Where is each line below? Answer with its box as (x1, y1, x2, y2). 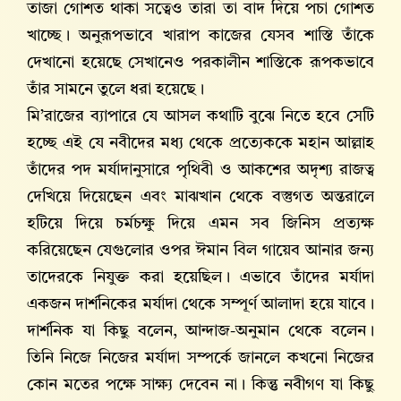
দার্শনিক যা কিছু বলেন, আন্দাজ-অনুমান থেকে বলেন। (27, 323, 374, 340)
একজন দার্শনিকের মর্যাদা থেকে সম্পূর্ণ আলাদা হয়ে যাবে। (27, 296, 374, 313)
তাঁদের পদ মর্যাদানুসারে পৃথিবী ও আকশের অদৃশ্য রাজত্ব (27, 162, 374, 179)
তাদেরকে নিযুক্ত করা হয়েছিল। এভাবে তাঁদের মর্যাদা (27, 269, 374, 286)
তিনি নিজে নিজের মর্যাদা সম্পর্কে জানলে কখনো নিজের (27, 350, 374, 367)
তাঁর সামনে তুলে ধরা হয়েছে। (27, 81, 204, 98)
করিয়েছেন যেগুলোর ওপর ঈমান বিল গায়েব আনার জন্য (27, 243, 374, 260)
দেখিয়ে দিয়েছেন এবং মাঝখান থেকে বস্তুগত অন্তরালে (27, 189, 374, 206)
